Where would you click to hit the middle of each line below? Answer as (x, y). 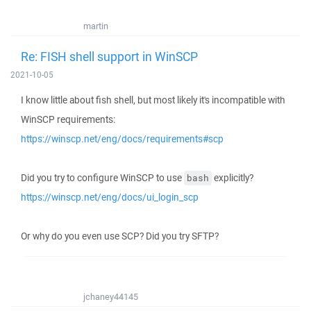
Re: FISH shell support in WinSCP (109, 56)
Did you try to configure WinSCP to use (102, 178)
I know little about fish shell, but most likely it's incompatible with (153, 100)
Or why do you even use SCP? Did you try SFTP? (120, 236)
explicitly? (233, 178)
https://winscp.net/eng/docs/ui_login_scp (110, 197)
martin (96, 26)
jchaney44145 (111, 297)
